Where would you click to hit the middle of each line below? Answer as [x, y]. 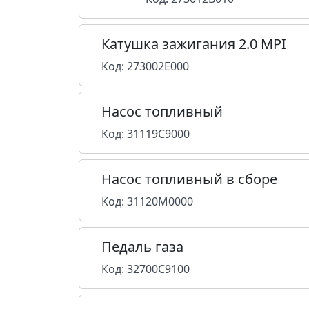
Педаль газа [142, 247]
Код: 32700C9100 [146, 269]
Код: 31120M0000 [147, 201]
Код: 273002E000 [145, 66]
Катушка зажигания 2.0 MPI [194, 44]
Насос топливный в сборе [189, 179]
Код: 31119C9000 [146, 134]
